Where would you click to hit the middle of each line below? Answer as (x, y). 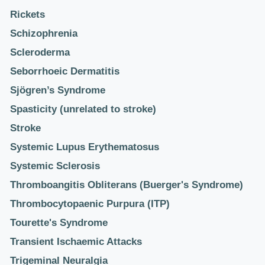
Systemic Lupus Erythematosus (85, 147)
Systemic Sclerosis (55, 166)
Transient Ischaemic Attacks (76, 242)
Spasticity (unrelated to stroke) (83, 109)
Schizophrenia (44, 33)
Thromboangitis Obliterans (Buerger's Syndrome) (127, 185)
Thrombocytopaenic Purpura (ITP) (90, 204)
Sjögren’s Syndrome (58, 90)
